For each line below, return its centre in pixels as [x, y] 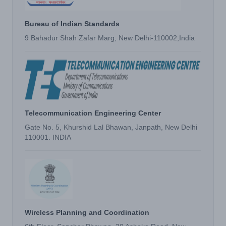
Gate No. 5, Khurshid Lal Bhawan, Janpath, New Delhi [111, 127]
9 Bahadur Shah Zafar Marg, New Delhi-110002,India [110, 38]
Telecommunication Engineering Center [93, 113]
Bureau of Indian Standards [72, 24]
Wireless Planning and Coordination [87, 212]
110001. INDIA [48, 137]
